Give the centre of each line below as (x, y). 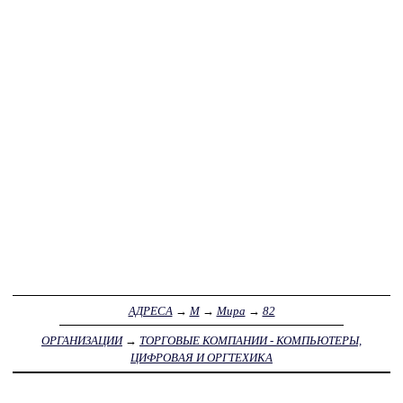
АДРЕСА (150, 310)
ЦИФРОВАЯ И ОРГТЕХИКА (201, 357)
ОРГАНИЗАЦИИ (82, 340)
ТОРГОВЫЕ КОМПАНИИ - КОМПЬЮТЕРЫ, (251, 340)
